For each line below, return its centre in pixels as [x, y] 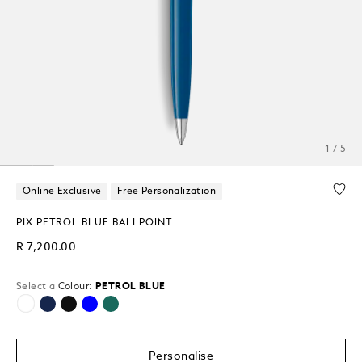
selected [103, 311]
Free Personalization [166, 191]
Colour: [75, 286]
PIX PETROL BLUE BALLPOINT [94, 223]
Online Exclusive [62, 191]
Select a [37, 286]
